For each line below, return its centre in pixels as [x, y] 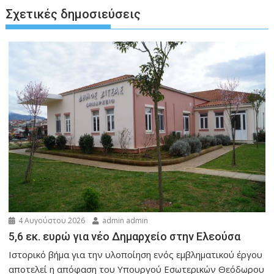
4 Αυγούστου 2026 [51, 221]
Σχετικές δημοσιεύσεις [73, 14]
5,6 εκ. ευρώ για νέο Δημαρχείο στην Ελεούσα [125, 237]
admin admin [124, 221]
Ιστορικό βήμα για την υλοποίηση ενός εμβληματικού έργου [136, 255]
